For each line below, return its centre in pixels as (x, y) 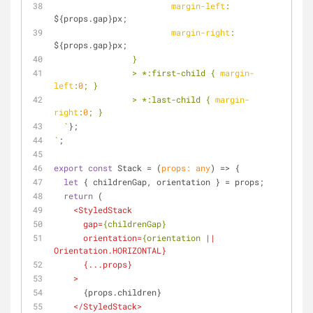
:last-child (174, 99)
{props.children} (122, 292)
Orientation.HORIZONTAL (108, 250)
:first (161, 73)
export (68, 168)
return (78, 196)
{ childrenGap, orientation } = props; (171, 182)
